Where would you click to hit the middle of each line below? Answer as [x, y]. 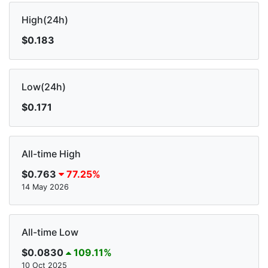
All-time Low [50, 232]
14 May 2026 [45, 187]
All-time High [51, 153]
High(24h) [45, 19]
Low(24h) [44, 86]
